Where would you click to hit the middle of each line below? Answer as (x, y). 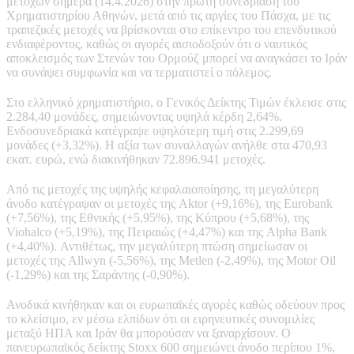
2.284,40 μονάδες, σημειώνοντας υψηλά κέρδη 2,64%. (144, 116)
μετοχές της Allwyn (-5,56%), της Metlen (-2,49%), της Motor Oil (171, 260)
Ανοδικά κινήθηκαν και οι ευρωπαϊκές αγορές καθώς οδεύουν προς (175, 304)
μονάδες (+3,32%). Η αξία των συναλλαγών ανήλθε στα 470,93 (167, 145)
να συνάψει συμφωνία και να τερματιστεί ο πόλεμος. (139, 72)
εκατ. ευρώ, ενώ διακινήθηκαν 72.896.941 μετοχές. (136, 159)
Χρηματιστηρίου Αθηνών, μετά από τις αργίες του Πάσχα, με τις (168, 15)
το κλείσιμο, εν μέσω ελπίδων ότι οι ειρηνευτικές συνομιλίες (160, 318)
